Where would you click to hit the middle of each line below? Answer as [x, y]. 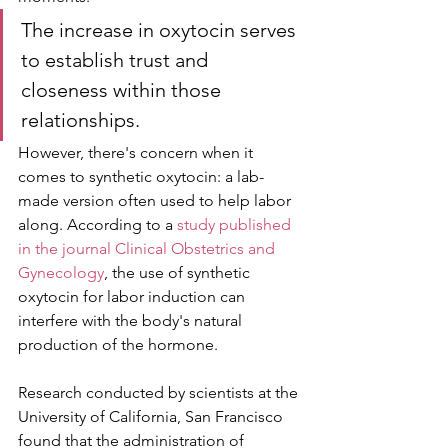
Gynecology [61, 272]
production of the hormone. [118, 344]
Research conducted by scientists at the [160, 392]
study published [236, 224]
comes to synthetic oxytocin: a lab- [141, 176]
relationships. [80, 119]
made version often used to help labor [156, 200]
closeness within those [123, 89]
